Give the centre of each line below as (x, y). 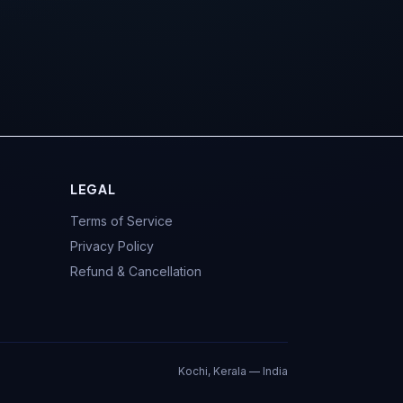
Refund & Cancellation (136, 271)
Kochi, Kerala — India (233, 371)
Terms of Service (121, 221)
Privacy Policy (112, 246)
